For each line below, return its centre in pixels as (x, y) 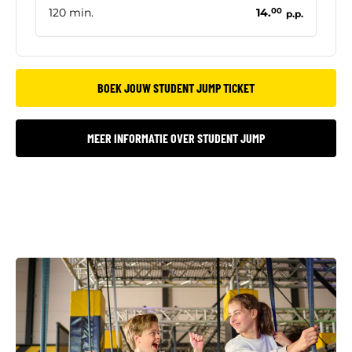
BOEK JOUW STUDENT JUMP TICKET (176, 87)
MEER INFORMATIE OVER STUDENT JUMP (176, 137)
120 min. (71, 12)
